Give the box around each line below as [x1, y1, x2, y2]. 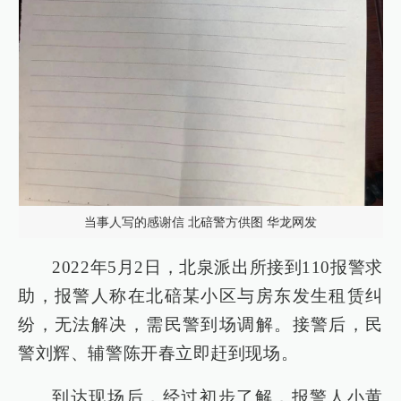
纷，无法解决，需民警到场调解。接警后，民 [18, 315, 383, 335]
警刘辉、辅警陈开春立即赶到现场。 [18, 344, 299, 363]
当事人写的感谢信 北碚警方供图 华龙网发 [84, 214, 317, 229]
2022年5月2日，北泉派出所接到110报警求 [52, 258, 383, 277]
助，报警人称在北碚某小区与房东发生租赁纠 [18, 286, 383, 306]
